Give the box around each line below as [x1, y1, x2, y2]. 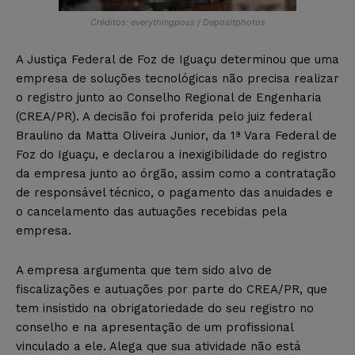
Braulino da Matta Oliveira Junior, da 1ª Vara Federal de [16, 128, 337, 143]
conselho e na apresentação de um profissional [16, 319, 293, 334]
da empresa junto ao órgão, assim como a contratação [16, 166, 336, 181]
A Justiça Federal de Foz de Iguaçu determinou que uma [16, 52, 339, 67]
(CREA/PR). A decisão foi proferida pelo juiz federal [16, 109, 311, 124]
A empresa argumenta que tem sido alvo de [16, 262, 272, 277]
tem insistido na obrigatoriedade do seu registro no [16, 300, 314, 315]
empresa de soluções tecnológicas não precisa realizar [16, 71, 339, 86]
